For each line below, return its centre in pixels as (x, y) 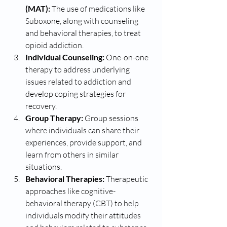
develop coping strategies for (76, 94)
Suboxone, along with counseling (83, 21)
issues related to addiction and (79, 82)
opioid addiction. (54, 45)
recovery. (41, 106)
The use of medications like (98, 9)
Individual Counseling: (65, 57)
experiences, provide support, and (84, 142)
